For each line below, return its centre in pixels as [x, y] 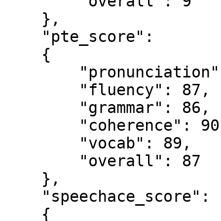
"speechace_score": [23, 196]
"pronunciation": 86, [41, 72]
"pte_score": [23, 37]
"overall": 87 [41, 161]
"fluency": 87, [41, 90]
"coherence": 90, [41, 125]
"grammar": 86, [41, 108]
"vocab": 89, [41, 143]
